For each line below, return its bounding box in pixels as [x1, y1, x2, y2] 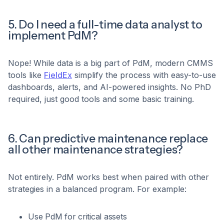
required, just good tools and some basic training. [8, 94, 194, 104]
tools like [8, 70, 44, 80]
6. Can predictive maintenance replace [8, 131, 208, 146]
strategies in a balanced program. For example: [8, 184, 186, 194]
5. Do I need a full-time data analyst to [8, 17, 202, 32]
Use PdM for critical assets [28, 211, 127, 222]
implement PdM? [8, 28, 98, 43]
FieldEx [44, 70, 72, 80]
